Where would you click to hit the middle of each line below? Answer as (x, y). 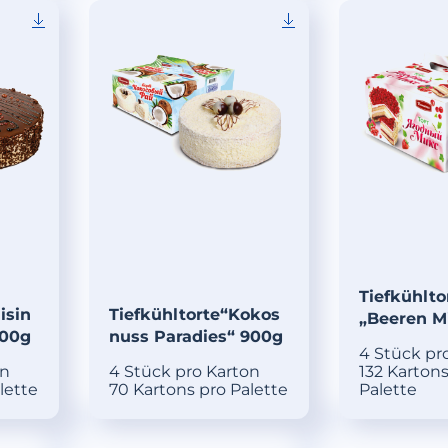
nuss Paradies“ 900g (195, 337)
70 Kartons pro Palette (198, 390)
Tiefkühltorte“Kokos (194, 315)
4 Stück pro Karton (184, 372)
